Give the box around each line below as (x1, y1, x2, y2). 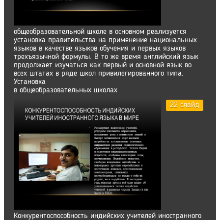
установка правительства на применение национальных (14, 36, 197, 44)
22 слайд (170, 101, 199, 109)
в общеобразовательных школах (14, 86, 117, 94)
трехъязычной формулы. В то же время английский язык (14, 53, 198, 61)
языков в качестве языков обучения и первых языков (14, 45, 186, 53)
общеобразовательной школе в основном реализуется (14, 28, 187, 36)
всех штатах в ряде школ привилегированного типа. (14, 70, 184, 78)
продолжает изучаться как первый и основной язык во (14, 61, 192, 69)
